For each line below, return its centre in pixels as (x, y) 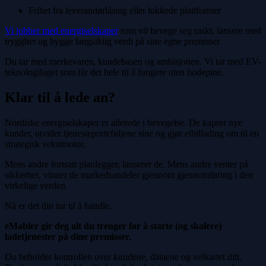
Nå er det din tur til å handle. (58, 205)
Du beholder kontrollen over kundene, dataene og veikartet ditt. (123, 256)
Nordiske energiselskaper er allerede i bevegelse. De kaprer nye (123, 122)
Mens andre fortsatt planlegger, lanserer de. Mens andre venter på (126, 164)
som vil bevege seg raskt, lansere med (190, 30)
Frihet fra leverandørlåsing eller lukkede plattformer (125, 10)
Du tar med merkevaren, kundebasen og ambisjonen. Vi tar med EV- (133, 61)
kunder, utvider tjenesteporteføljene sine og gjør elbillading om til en (132, 133)
